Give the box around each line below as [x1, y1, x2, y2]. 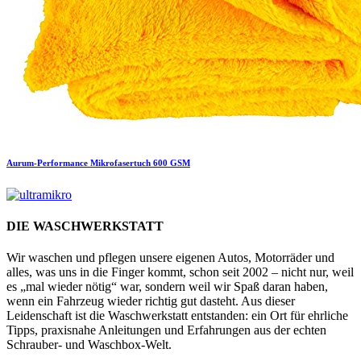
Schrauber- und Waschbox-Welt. [6, 338, 172, 352]
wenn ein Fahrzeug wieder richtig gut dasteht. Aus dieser [6, 294, 295, 309]
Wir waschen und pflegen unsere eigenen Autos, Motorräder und [6, 251, 334, 265]
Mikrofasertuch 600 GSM [90, 157, 190, 168]
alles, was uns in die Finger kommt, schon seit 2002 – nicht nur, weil [6, 265, 354, 280]
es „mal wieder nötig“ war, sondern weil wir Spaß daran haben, [6, 280, 328, 294]
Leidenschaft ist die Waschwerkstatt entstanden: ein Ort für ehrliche [6, 309, 348, 323]
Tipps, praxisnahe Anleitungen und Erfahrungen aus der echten [6, 323, 326, 338]
